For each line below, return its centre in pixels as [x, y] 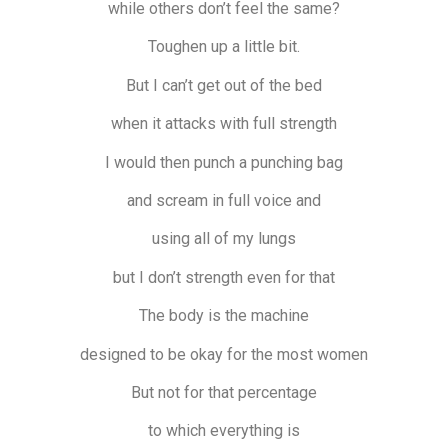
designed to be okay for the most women [224, 354]
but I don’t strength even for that [224, 277]
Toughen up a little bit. [224, 47]
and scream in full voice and [224, 200]
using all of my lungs [224, 239]
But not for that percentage [224, 392]
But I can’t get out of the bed [224, 85]
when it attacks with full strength [224, 124]
